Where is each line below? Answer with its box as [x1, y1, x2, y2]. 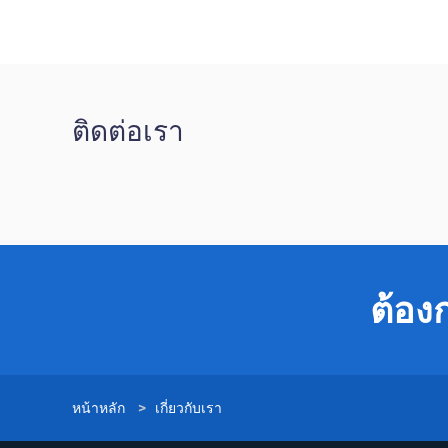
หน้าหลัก [72, 399, 125, 417]
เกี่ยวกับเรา [155, 399, 222, 417]
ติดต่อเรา [72, 114, 184, 148]
